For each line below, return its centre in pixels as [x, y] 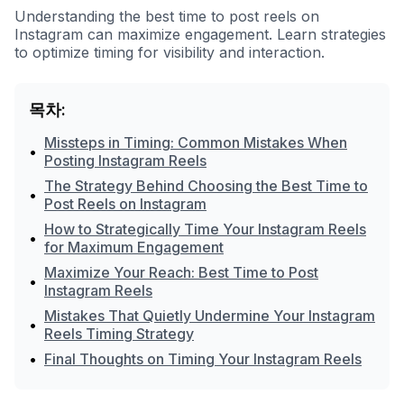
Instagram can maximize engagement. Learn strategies [200, 34]
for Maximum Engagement [134, 247]
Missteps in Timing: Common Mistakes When [196, 142]
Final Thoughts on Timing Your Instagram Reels [203, 359]
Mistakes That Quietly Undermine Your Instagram [210, 316]
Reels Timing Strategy [119, 334]
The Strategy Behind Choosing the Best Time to [206, 186]
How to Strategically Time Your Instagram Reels [205, 229]
